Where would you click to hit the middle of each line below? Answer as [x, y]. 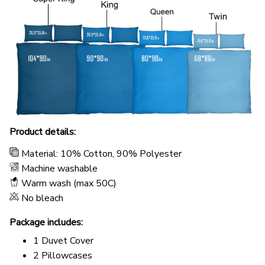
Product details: [43, 132]
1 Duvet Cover [63, 240]
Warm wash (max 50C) [69, 184]
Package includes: [46, 223]
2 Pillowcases [63, 255]
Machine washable [59, 169]
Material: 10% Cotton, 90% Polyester [101, 154]
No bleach [43, 198]
